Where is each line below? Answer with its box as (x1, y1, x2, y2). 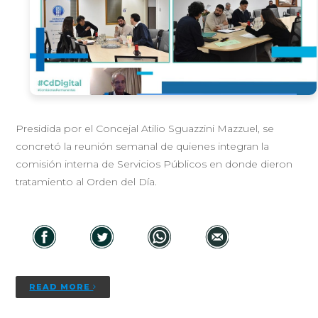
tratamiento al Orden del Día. (16, 175, 177, 189)
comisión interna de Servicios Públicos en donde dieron (16, 158, 293, 171)
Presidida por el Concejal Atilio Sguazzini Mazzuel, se (16, 122, 275, 136)
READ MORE (29, 282, 94, 292)
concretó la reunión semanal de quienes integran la (16, 140, 270, 153)
